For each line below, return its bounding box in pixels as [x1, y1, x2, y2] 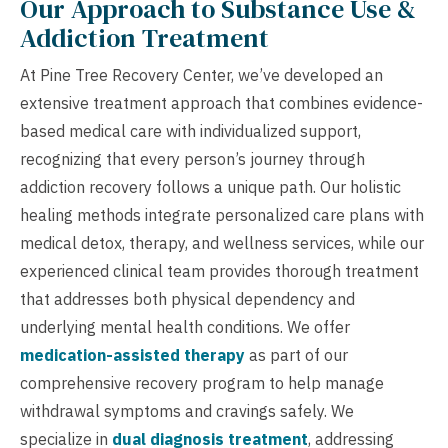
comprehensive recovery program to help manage [20, 373, 384, 394]
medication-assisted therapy [20, 345, 245, 366]
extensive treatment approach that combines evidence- [20, 93, 423, 114]
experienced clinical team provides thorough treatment [20, 261, 419, 282]
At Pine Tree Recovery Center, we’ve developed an [20, 65, 383, 86]
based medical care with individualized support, [20, 121, 361, 142]
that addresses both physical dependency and [20, 289, 355, 310]
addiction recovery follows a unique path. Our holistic [20, 177, 401, 198]
